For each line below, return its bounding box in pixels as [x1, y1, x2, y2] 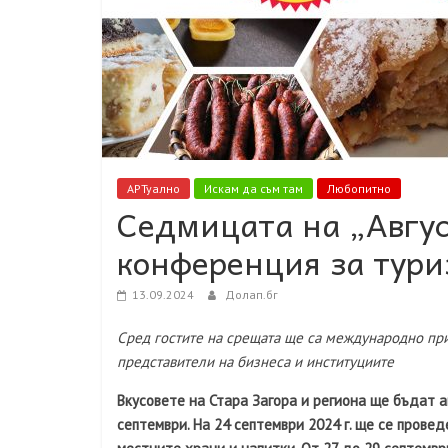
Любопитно [327, 181, 391, 196]
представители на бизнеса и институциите [117, 352, 394, 371]
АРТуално [127, 181, 180, 196]
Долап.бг [225, 287, 278, 302]
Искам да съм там [204, 181, 303, 196]
